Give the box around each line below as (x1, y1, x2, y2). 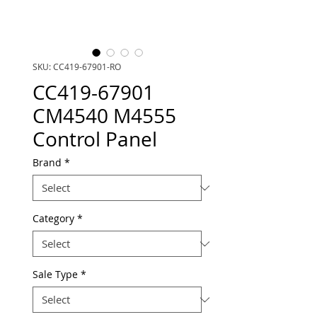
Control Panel (33, 126, 157, 152)
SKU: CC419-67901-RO (33, 61, 121, 72)
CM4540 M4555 (33, 103, 176, 129)
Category (33, 212, 74, 225)
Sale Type (33, 267, 78, 281)
